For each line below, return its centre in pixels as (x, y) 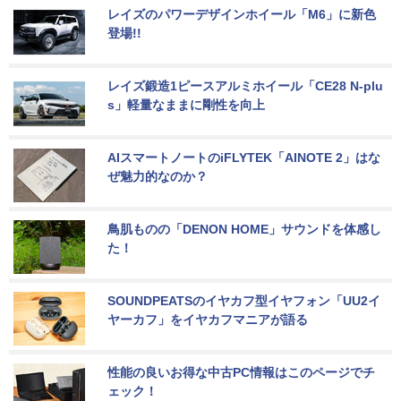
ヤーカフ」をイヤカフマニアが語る (208, 319)
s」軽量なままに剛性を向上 (186, 104)
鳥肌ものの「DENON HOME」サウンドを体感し (244, 229)
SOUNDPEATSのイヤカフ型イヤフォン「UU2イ (244, 300)
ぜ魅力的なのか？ (158, 176)
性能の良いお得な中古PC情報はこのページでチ (241, 372)
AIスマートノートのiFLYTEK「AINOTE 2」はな (244, 157)
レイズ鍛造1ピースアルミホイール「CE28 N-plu (245, 85)
